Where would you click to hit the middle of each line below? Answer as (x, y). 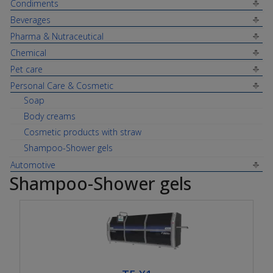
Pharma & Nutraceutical (57, 36)
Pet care (27, 69)
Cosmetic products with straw (83, 132)
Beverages (30, 20)
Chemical (28, 53)
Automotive (33, 165)
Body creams (50, 116)
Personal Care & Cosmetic (62, 86)
